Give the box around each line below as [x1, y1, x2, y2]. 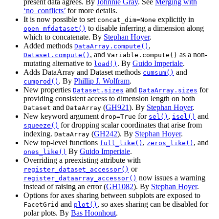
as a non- [177, 50, 207, 59]
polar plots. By [23, 209, 71, 218]
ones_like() [23, 148, 66, 156]
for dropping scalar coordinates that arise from [59, 121, 202, 130]
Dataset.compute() [23, 51, 90, 59]
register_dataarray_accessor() [23, 175, 137, 182]
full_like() [100, 139, 143, 147]
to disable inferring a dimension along [86, 24, 204, 33]
